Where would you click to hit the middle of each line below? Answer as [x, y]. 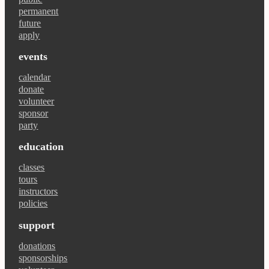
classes [32, 168]
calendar [35, 77]
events [33, 57]
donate [32, 89]
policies [33, 204]
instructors [38, 192]
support [37, 225]
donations [37, 246]
